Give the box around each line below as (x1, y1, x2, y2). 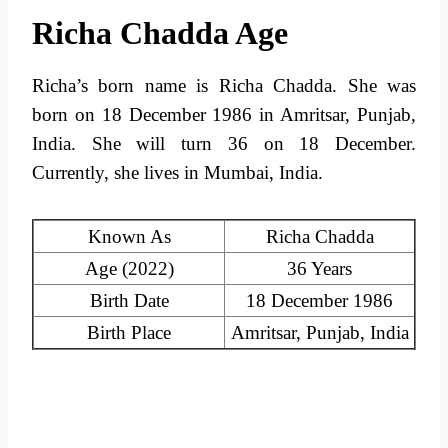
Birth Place (87, 322, 171, 344)
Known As (87, 226, 171, 248)
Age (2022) (84, 258, 174, 280)
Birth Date (89, 290, 169, 312)
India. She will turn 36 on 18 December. (32, 133, 416, 155)
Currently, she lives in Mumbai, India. (32, 162, 323, 184)
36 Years (287, 258, 352, 280)
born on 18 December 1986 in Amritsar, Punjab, (32, 104, 416, 126)
